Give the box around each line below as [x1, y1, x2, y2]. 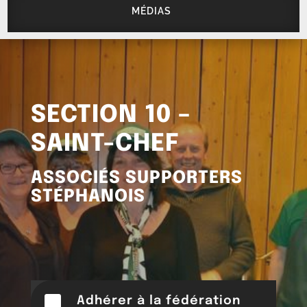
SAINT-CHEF [30, 131, 180, 156]
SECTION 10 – [30, 102, 191, 127]
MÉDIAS [131, 5, 171, 16]
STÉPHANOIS [30, 187, 145, 206]
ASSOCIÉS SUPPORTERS [30, 169, 243, 187]
